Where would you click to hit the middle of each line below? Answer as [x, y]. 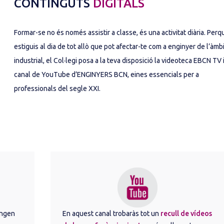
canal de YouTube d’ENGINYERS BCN [71, 74]
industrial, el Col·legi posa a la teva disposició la [88, 60]
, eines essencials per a [163, 74]
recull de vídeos [186, 213]
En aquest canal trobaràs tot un [111, 213]
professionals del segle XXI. [57, 88]
